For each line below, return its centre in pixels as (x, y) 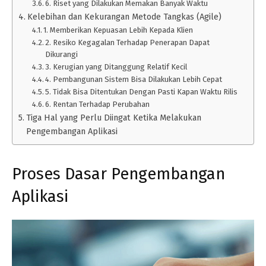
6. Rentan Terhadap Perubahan (98, 104)
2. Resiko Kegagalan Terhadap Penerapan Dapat (128, 42)
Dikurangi (62, 54)
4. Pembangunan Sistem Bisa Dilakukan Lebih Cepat (134, 79)
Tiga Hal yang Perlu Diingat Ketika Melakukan (113, 117)
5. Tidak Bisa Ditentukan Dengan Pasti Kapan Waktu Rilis (142, 91)
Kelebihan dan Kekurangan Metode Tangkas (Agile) (124, 16)
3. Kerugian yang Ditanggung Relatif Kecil (116, 66)
